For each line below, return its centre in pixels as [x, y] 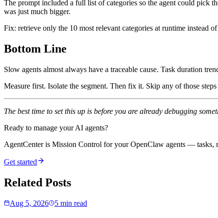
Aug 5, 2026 [29, 203]
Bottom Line [35, 49]
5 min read [71, 203]
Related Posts [37, 183]
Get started [20, 162]
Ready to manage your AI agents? [56, 128]
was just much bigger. [37, 12]
